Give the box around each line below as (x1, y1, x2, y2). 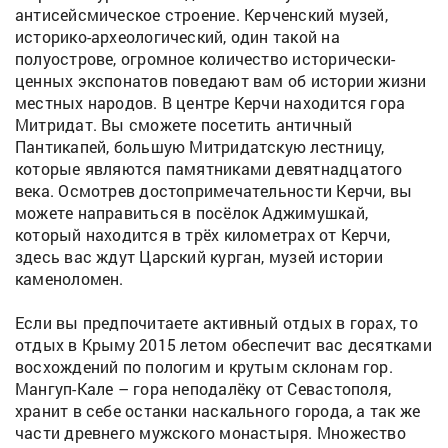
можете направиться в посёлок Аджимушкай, (15, 201, 368, 223)
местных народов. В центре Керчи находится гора (15, 91, 406, 113)
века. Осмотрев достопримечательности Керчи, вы (15, 179, 413, 201)
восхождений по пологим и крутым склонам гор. (15, 355, 393, 377)
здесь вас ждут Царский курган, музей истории (15, 245, 383, 267)
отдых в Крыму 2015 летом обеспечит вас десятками (15, 333, 432, 355)
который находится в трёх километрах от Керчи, (15, 223, 391, 245)
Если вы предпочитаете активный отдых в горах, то (15, 311, 418, 333)
